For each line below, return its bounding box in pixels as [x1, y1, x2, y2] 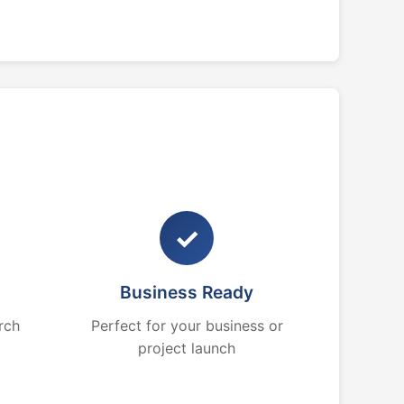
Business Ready [120, 281, 254, 303]
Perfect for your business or [90, 317, 283, 335]
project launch [138, 339, 236, 357]
